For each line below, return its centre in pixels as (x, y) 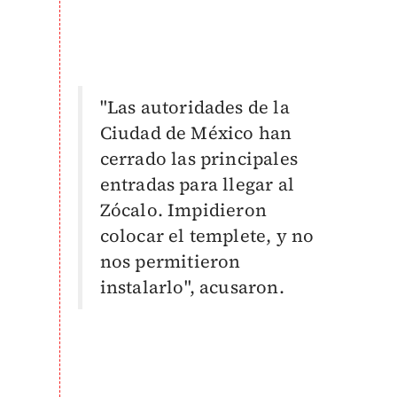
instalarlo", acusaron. (192, 288)
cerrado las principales (199, 159)
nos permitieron (170, 262)
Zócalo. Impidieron (183, 210)
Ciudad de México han (196, 133)
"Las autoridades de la (195, 108)
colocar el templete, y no (207, 236)
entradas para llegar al (197, 185)
